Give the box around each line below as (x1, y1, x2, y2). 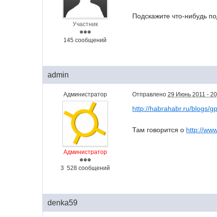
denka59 (47, 199, 78, 207)
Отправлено (132, 91, 168, 98)
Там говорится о (132, 126, 186, 134)
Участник (72, 21, 98, 28)
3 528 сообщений (60, 165, 110, 171)
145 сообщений (63, 37, 107, 44)
